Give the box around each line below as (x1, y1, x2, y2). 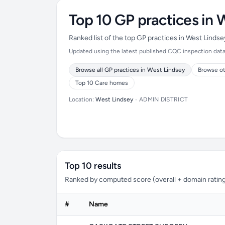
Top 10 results (65, 160, 121, 171)
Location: (69, 96, 95, 103)
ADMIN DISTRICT (139, 96, 188, 103)
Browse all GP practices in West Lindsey (75, 66, 185, 73)
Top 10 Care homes (75, 79, 128, 86)
